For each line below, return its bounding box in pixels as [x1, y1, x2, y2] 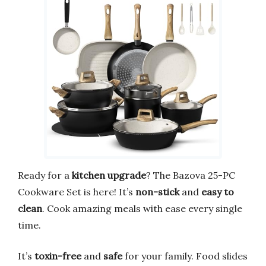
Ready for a [18, 169, 72, 181]
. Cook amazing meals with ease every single [42, 202, 242, 214]
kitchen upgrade [72, 169, 146, 181]
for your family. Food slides [122, 249, 248, 262]
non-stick [135, 185, 179, 198]
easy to [201, 185, 234, 198]
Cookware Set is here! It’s [18, 185, 135, 198]
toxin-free [34, 249, 81, 262]
